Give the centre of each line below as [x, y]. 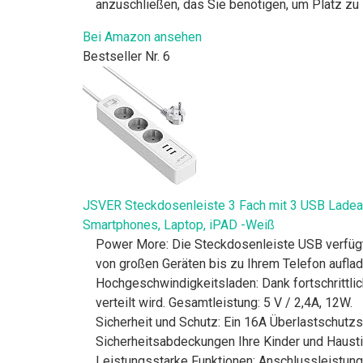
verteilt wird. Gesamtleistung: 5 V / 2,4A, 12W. [224, 302]
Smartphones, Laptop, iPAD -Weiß [179, 224]
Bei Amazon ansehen [142, 36]
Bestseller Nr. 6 [126, 56]
